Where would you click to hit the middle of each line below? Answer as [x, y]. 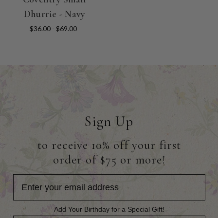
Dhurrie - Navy [54, 14]
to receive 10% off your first [109, 145]
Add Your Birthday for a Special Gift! [109, 209]
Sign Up [109, 122]
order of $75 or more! [109, 160]
